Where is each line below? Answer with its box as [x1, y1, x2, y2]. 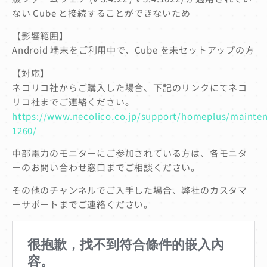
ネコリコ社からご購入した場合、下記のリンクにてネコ [12, 80, 247, 94]
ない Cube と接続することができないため [12, 6, 191, 19]
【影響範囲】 [12, 29, 69, 42]
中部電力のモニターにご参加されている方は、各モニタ [12, 147, 247, 160]
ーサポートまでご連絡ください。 [12, 198, 154, 211]
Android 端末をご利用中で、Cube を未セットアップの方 [12, 44, 254, 57]
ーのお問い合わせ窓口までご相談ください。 [12, 161, 200, 174]
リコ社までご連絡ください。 [12, 95, 135, 108]
